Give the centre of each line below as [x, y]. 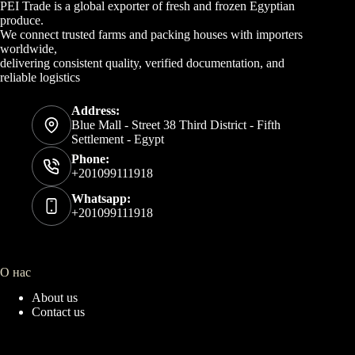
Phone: [90, 158]
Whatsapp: [101, 198]
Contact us [58, 312]
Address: [95, 110]
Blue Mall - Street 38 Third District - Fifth [176, 124]
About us [55, 298]
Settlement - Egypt [118, 139]
